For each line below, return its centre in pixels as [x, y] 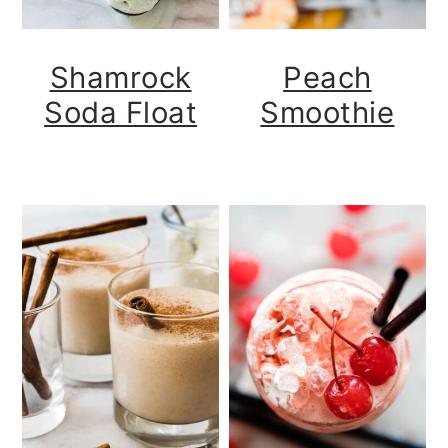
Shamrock [120, 77]
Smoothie [327, 112]
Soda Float [121, 112]
